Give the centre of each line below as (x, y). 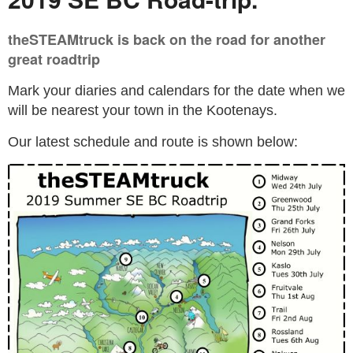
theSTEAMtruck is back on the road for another (167, 40)
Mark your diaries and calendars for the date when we (176, 91)
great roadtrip (54, 59)
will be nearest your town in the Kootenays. (143, 111)
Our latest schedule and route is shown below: (153, 142)
